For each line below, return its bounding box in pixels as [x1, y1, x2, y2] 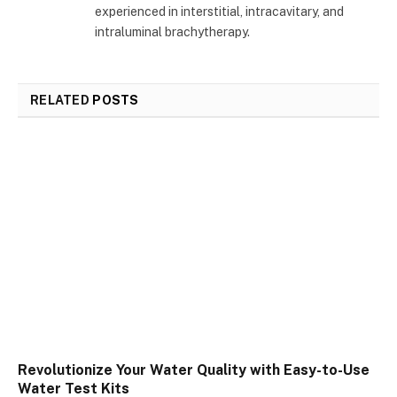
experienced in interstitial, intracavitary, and [95, 4, 344, 19]
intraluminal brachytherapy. [95, 25, 250, 40]
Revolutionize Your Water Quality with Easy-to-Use [18, 361, 370, 378]
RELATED [30, 93, 93, 108]
